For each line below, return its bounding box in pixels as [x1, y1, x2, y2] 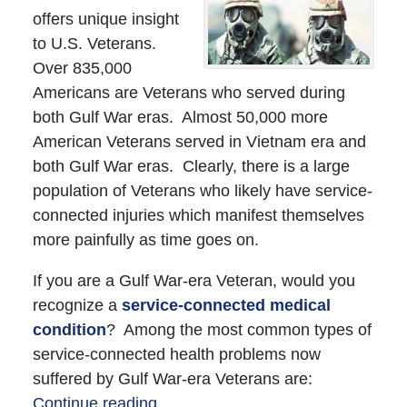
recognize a [32, 295, 122, 314]
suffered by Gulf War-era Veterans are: [32, 369, 313, 388]
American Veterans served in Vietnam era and [32, 132, 366, 151]
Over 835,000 [32, 58, 132, 77]
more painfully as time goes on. [32, 230, 259, 249]
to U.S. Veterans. [32, 34, 161, 53]
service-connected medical [121, 295, 331, 314]
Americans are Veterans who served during [32, 83, 345, 102]
